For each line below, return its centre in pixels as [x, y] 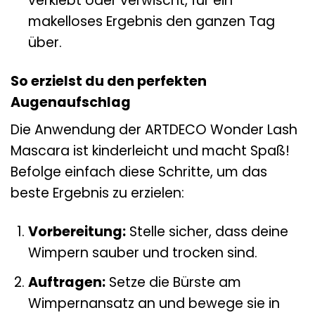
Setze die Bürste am [173, 282]
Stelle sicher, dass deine [207, 232]
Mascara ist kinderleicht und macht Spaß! [150, 151]
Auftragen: [66, 282]
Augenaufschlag [71, 102]
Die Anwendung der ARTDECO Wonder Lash [154, 130]
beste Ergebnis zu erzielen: [97, 193]
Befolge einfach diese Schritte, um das [139, 172]
